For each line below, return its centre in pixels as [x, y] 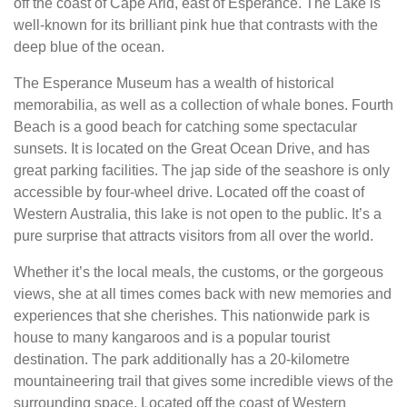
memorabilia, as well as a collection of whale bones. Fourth [203, 105]
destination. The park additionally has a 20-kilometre [182, 359]
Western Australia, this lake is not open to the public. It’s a [198, 214]
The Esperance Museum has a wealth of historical [174, 83]
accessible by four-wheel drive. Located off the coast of [189, 192]
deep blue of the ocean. [89, 47]
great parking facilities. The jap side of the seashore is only [202, 170]
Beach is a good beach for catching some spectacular [185, 127]
